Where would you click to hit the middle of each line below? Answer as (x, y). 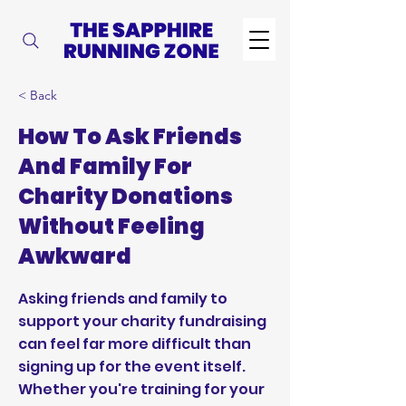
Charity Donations (126, 196)
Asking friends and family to (123, 299)
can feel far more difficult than (135, 344)
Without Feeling (111, 226)
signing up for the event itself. (132, 367)
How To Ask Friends (130, 136)
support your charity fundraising (142, 321)
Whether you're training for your (141, 389)
